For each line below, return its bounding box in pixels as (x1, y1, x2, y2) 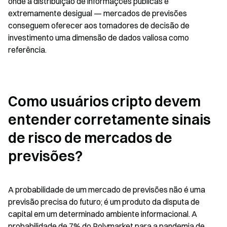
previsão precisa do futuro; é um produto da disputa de (8, 197, 200, 207)
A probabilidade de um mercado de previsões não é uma (8, 184, 205, 195)
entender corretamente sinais (8, 111, 211, 128)
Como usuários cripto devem (8, 93, 201, 110)
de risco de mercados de (8, 129, 172, 146)
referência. (8, 45, 47, 55)
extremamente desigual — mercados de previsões (8, 8, 187, 18)
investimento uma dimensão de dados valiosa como (8, 32, 189, 43)
